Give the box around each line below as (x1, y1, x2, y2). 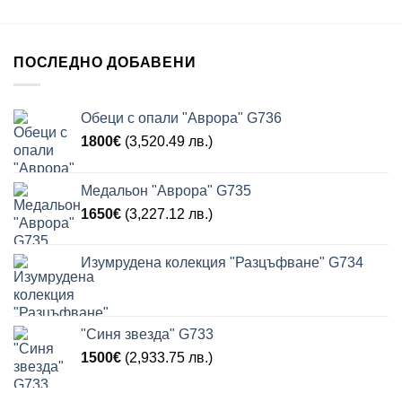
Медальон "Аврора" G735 (81, 183, 251, 198)
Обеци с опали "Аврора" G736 (81, 110, 282, 126)
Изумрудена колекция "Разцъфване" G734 (81, 255, 363, 270)
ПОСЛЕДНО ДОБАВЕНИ (13, 55, 197, 71)
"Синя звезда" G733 (81, 327, 214, 342)
